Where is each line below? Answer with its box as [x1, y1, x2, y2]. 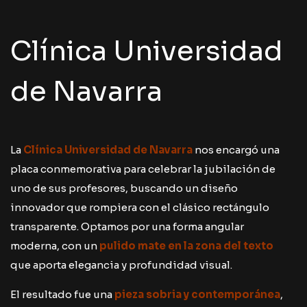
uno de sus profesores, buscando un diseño [10, 182, 238, 195]
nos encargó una [193, 143, 280, 156]
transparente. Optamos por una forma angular [10, 220, 244, 233]
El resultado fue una [10, 288, 112, 301]
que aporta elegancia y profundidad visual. [10, 258, 232, 271]
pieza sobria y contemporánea [114, 288, 280, 301]
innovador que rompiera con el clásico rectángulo [10, 201, 269, 214]
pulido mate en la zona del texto [99, 239, 273, 252]
